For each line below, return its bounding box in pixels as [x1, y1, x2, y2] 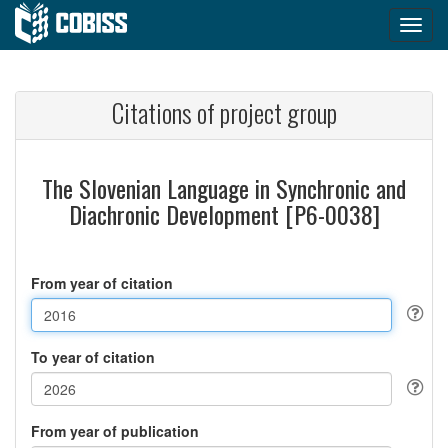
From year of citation [31, 273, 173, 293]
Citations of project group [111, 93, 337, 132]
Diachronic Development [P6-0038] [68, 196, 380, 232]
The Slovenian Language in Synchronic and [42, 170, 406, 206]
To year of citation [31, 347, 155, 367]
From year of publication [31, 421, 199, 441]
